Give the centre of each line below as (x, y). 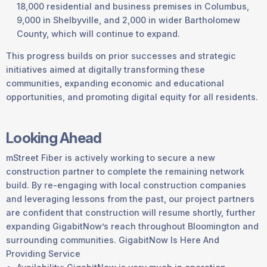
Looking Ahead (54, 138)
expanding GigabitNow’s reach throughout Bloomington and (132, 226)
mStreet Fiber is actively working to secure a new (111, 157)
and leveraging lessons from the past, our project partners (130, 198)
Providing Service (43, 253)
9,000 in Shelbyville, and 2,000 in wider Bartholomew (128, 20)
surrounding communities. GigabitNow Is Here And (113, 240)
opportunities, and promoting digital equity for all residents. (132, 97)
